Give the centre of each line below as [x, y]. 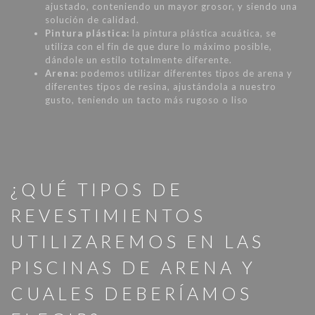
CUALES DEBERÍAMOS [131, 294]
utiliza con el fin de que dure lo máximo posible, [159, 46]
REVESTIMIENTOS [108, 216]
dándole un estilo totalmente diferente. [139, 59]
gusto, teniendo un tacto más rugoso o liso [147, 99]
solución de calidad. [92, 19]
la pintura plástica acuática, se [203, 33]
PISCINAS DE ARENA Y [133, 268]
